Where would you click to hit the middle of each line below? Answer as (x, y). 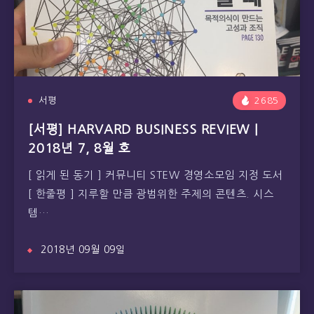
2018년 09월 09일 (83, 250)
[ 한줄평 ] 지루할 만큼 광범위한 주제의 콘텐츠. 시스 (151, 194)
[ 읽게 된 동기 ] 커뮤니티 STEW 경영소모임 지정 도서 (156, 175)
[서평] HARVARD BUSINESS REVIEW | (143, 130)
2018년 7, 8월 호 (80, 149)
